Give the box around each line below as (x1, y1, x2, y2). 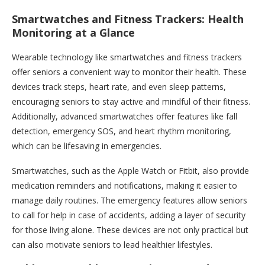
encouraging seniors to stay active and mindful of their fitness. (12, 96, 250, 108)
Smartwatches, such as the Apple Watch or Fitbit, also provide (12, 165, 249, 177)
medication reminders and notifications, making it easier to (12, 180, 237, 192)
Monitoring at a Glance (12, 25, 135, 40)
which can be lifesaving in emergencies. (12, 140, 161, 152)
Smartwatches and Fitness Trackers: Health (12, 12, 244, 27)
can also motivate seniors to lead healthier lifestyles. (12, 239, 212, 251)
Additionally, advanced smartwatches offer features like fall (12, 111, 237, 122)
